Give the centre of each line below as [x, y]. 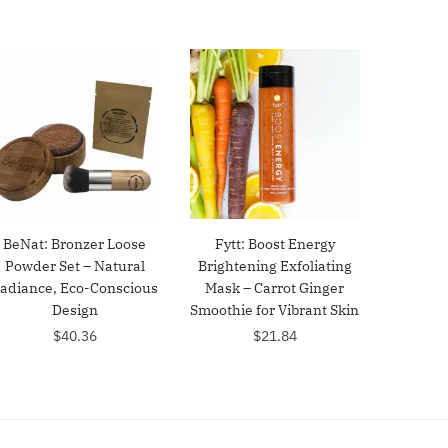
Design [74, 309]
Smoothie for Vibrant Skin [275, 309]
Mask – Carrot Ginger [275, 287]
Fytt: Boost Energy [274, 243]
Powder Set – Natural [74, 265]
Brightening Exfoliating [274, 265]
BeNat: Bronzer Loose [75, 243]
